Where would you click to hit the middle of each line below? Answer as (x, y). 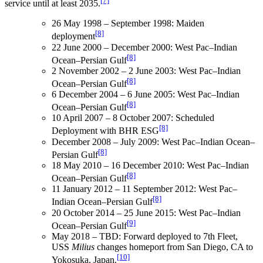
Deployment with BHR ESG (105, 131)
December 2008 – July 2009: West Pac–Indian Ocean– (153, 141)
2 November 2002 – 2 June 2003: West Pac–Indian (146, 70)
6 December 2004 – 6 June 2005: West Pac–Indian (146, 95)
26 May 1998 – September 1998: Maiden (128, 23)
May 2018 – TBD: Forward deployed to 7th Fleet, (145, 237)
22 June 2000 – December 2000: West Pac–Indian (144, 47)
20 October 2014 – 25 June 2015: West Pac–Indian (146, 213)
